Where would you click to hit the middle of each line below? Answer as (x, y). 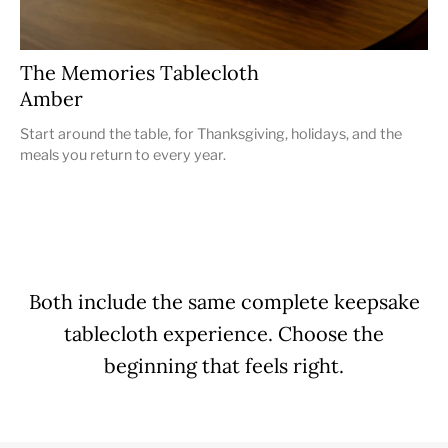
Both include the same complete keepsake (224, 301)
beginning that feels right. (224, 365)
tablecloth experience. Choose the (224, 333)
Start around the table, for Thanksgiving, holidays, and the (211, 133)
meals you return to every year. (123, 154)
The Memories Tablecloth (139, 72)
